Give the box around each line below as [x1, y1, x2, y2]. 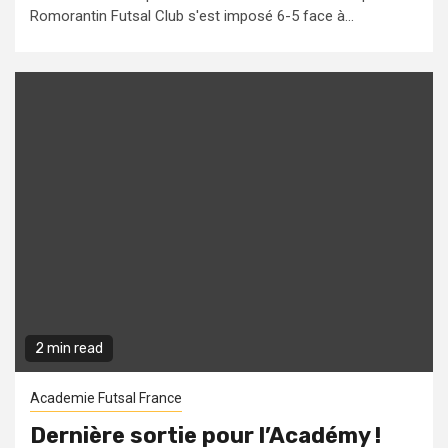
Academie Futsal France [30, 390, 182, 406]
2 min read [35, 340, 103, 357]
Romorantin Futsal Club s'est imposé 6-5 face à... [30, 7, 354, 25]
